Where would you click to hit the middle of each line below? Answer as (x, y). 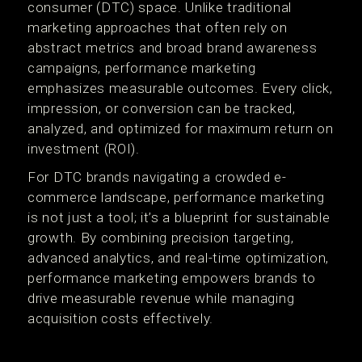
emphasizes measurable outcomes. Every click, (180, 88)
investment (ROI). (84, 149)
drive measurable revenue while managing (161, 298)
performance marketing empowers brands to (172, 278)
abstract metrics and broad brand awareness (173, 48)
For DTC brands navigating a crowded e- (157, 177)
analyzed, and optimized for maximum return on (181, 128)
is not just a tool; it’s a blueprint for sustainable (179, 217)
